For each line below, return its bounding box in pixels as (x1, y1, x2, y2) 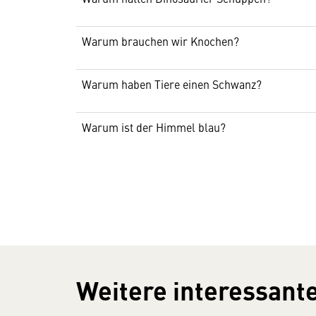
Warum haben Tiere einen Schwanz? (82, 76, 262, 92)
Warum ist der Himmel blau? (82, 119, 226, 135)
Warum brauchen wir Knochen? (82, 33, 239, 49)
